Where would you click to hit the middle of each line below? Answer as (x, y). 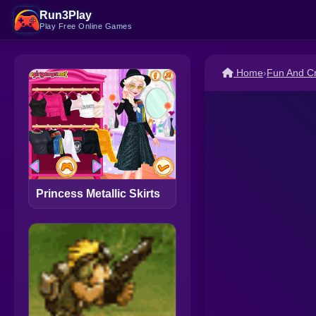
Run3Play (66, 15)
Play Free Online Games (86, 26)
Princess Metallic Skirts (98, 194)
